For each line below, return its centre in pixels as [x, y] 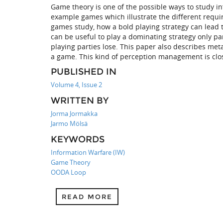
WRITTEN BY [80, 101]
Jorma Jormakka [74, 113]
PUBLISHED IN [84, 72]
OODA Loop [68, 172]
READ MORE [87, 197]
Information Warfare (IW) [88, 152]
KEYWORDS [78, 139]
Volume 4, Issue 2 [76, 85]
